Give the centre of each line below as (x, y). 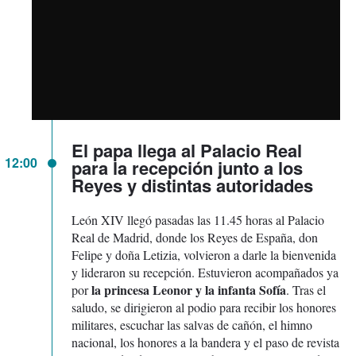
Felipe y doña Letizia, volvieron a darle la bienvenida (204, 255)
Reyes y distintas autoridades (192, 186)
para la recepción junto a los (187, 168)
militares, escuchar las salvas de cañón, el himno (192, 325)
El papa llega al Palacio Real (187, 151)
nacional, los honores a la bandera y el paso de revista (205, 342)
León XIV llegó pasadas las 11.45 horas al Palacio (198, 220)
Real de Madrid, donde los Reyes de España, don (195, 238)
